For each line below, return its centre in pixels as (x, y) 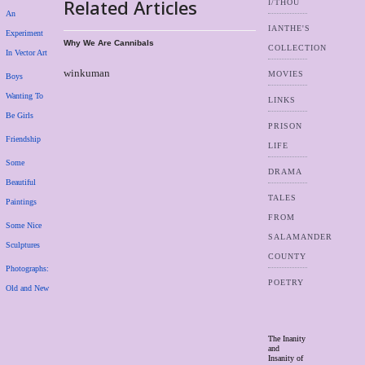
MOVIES (286, 74)
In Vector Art (26, 53)
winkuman (87, 73)
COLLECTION (297, 48)
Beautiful (21, 182)
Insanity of (285, 358)
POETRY (286, 282)
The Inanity (286, 339)
